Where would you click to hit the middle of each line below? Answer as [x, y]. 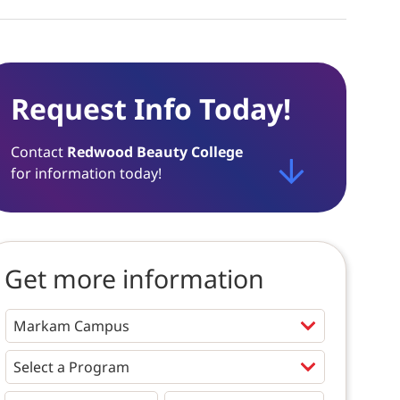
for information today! [86, 174]
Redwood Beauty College [154, 152]
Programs [34, 358]
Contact [38, 152]
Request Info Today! [150, 109]
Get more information [134, 279]
